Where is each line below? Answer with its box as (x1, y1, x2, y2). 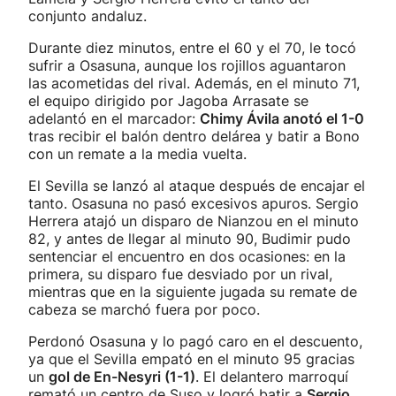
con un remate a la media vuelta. (28, 145, 247, 163)
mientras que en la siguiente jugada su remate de (28, 283, 357, 301)
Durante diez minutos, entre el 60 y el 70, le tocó (28, 39, 356, 57)
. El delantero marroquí (195, 368, 348, 385)
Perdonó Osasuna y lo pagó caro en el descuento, (28, 332, 362, 350)
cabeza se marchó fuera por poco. (28, 301, 260, 318)
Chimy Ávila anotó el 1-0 (200, 110, 364, 127)
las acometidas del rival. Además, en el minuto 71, (28, 74, 360, 92)
